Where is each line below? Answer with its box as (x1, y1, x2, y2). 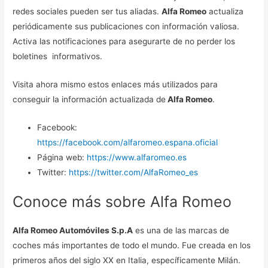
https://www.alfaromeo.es (87, 152, 187, 162)
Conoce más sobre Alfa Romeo (13, 193, 232, 211)
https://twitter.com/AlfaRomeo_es (69, 167, 199, 177)
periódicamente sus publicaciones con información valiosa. (13, 22, 240, 32)
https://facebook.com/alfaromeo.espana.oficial (37, 137, 218, 147)
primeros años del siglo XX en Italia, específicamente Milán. (13, 255, 241, 266)
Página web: (37, 152, 87, 162)
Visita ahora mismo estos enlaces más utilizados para (13, 80, 218, 90)
